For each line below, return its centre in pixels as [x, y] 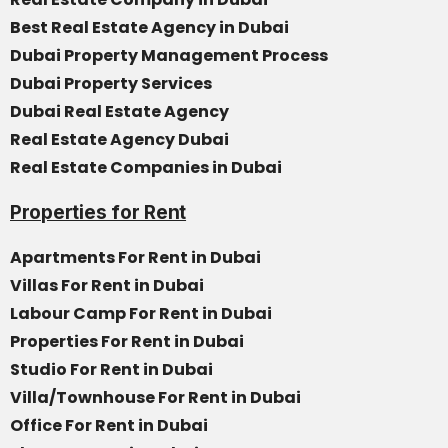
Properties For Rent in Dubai [128, 341]
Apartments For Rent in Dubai [135, 257]
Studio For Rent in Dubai [111, 369]
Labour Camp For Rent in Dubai [142, 313]
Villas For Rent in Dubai [107, 285]
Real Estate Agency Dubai [119, 139]
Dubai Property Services [111, 83]
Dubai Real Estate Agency [121, 111]
